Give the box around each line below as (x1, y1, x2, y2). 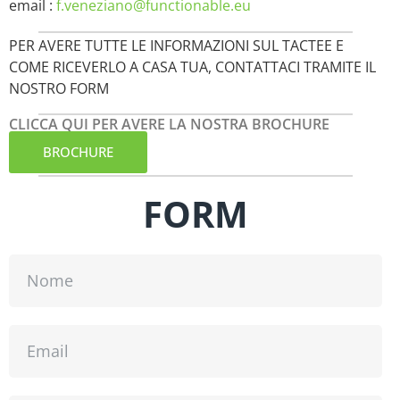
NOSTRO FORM (9, 78, 109, 98)
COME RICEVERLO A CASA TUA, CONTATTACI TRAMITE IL (9, 56, 376, 77)
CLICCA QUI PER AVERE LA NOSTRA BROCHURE (9, 114, 329, 135)
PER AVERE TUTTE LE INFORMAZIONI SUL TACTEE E (9, 35, 344, 55)
